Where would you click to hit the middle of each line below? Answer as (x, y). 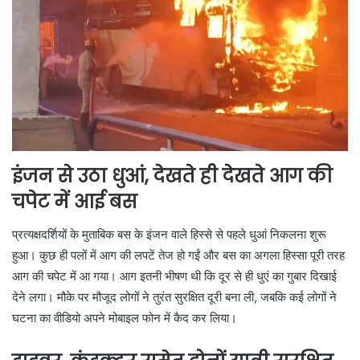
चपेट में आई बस (75, 202)
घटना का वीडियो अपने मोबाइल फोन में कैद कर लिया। (125, 317)
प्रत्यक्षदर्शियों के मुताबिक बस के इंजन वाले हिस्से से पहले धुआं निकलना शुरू (169, 234)
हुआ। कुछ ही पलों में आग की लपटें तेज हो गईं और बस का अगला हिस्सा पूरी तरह (178, 255)
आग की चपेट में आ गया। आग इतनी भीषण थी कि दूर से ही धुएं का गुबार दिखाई (174, 276)
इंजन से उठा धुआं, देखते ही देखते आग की (172, 176)
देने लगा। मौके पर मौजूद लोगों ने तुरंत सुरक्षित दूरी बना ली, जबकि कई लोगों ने (174, 297)
